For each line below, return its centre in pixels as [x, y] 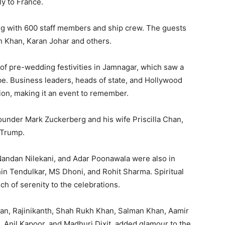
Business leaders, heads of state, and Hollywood [96, 80]
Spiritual [169, 172]
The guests [166, 28]
